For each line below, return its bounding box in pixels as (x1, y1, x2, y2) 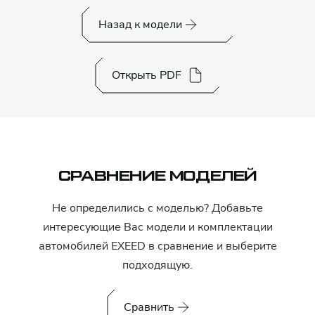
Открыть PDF (111, 67, 181, 83)
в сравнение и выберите (145, 238, 277, 254)
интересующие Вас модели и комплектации (42, 219, 273, 235)
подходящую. (122, 257, 193, 273)
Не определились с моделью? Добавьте (52, 200, 263, 216)
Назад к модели (98, 17, 182, 32)
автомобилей (38, 238, 111, 254)
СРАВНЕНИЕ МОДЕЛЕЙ (58, 169, 257, 184)
